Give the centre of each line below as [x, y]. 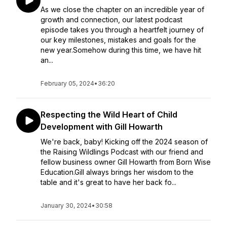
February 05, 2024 [67, 83]
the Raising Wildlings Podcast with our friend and [122, 152]
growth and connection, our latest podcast [111, 20]
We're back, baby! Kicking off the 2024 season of [124, 142]
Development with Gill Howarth [102, 127]
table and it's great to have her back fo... [108, 182]
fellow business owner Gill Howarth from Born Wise [126, 162]
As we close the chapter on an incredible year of [122, 9]
